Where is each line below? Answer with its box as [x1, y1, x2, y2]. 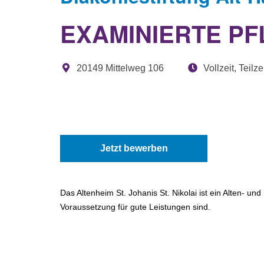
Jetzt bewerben [100, 143, 168, 154]
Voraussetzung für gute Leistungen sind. [60, 202, 210, 212]
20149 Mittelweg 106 [74, 63, 164, 74]
